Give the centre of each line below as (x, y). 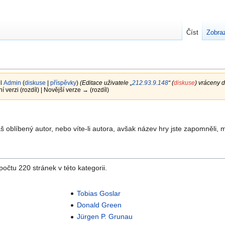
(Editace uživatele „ (106, 83)
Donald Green (99, 205)
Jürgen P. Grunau (105, 217)
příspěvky (63, 83)
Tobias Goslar (99, 193)
